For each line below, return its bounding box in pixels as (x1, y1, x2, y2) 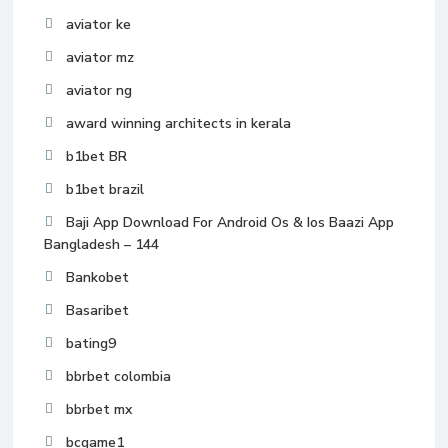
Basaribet (66, 301, 129, 320)
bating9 (66, 334, 116, 353)
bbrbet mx (66, 400, 132, 419)
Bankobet (66, 268, 129, 287)
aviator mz (66, 48, 134, 67)
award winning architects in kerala (66, 114, 291, 133)
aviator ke (66, 15, 131, 34)
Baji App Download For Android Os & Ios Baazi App (66, 213, 394, 232)
